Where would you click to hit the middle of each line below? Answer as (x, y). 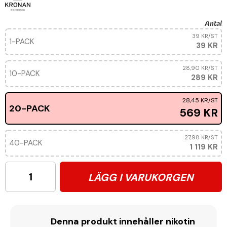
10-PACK (24, 74)
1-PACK (22, 42)
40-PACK (26, 143)
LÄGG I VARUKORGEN (141, 177)
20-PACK (30, 109)
